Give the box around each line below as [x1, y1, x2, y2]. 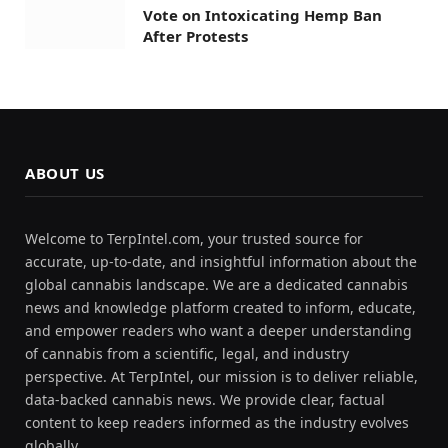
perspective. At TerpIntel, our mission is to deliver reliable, [25, 366, 418, 386]
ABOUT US [25, 162, 105, 183]
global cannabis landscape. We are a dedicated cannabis [25, 274, 408, 294]
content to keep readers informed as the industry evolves [25, 412, 409, 432]
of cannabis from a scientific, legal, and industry [25, 343, 349, 363]
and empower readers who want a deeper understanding [25, 320, 412, 340]
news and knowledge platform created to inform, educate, [25, 297, 416, 317]
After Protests [143, 26, 252, 47]
